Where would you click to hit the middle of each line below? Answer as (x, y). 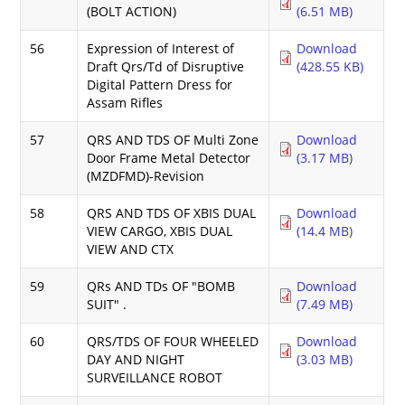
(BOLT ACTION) (132, 11)
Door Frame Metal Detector (169, 157)
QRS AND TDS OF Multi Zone (173, 139)
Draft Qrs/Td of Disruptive (166, 66)
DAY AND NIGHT (136, 359)
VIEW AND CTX (131, 249)
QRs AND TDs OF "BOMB (161, 286)
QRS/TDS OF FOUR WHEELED (173, 341)
